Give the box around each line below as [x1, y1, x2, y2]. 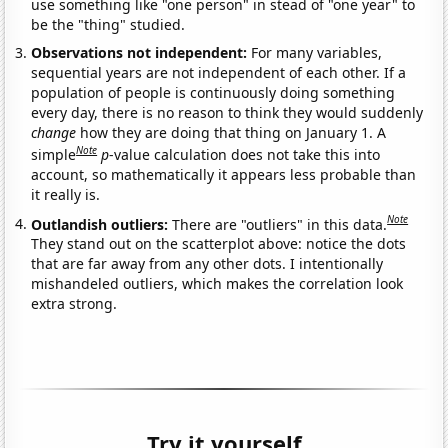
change [31, 123, 77, 143]
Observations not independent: [31, 43, 252, 63]
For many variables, [251, 43, 383, 63]
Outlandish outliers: [31, 214, 173, 234]
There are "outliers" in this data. [172, 214, 388, 234]
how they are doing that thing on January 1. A [76, 123, 387, 143]
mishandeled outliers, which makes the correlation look [31, 274, 404, 294]
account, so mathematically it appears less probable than [31, 164, 417, 184]
